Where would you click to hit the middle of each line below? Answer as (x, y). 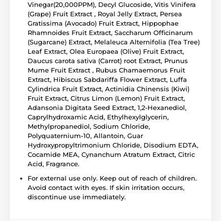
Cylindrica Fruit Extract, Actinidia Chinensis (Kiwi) (109, 89)
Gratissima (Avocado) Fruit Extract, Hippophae (103, 23)
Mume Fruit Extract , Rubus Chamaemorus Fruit (106, 70)
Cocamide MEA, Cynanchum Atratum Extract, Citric (111, 154)
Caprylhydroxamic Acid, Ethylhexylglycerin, (98, 117)
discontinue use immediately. (77, 197)
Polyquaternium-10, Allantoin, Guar (85, 135)
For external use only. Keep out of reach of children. (112, 178)
